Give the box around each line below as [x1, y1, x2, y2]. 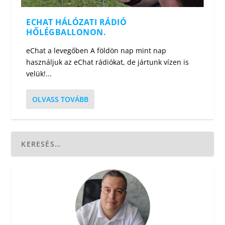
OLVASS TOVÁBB [32, 94, 89, 104]
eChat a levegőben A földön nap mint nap [26, 45, 167, 55]
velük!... [26, 68, 52, 78]
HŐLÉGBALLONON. [26, 26, 106, 38]
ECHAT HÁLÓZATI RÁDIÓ [26, 16, 127, 28]
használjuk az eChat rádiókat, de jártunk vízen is [26, 57, 189, 67]
